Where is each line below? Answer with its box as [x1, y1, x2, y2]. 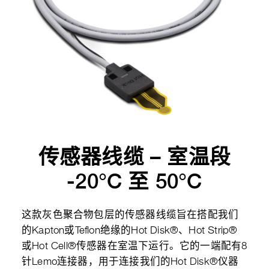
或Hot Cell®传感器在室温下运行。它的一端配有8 [22, 241, 247, 252]
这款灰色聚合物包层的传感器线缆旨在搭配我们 [22, 210, 239, 220]
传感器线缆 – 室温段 [38, 144, 231, 169]
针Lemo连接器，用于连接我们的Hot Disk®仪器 [22, 257, 239, 267]
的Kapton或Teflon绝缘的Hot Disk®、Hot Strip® [22, 226, 238, 236]
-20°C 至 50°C [67, 169, 202, 193]
